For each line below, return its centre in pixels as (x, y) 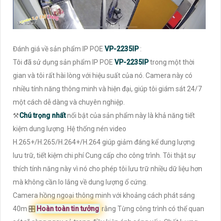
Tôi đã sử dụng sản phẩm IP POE (63, 62)
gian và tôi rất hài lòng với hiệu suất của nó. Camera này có (103, 76)
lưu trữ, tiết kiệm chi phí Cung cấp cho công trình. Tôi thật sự (104, 156)
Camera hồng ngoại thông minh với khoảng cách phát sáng (104, 196)
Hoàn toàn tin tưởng (68, 209)
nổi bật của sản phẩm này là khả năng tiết (130, 116)
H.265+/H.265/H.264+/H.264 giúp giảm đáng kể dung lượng (104, 142)
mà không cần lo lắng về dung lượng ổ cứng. (80, 182)
